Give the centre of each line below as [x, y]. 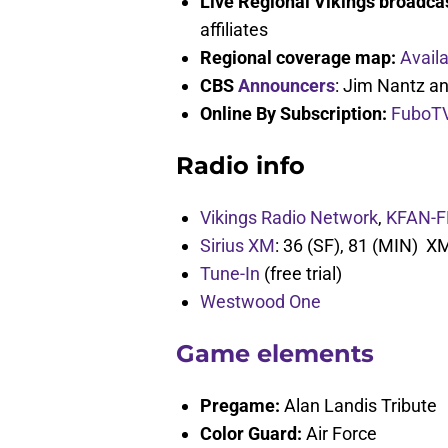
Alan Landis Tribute [358, 406]
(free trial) [303, 274]
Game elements [275, 354]
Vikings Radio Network [289, 218]
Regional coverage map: [298, 58]
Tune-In [232, 274]
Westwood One [260, 302]
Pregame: [240, 406]
